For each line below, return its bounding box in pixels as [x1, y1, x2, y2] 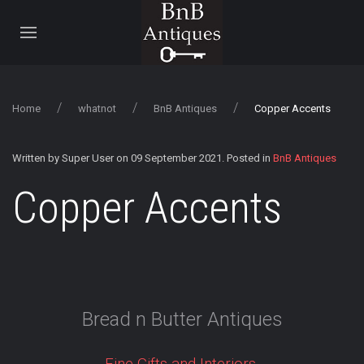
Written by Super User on [12, 152, 131, 164]
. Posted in [222, 152, 273, 164]
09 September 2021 [131, 152, 222, 164]
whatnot [78, 102, 116, 115]
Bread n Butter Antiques [81, 308, 283, 331]
